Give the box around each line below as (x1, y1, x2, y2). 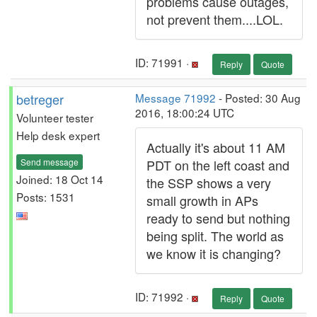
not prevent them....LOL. (146, 10, 283, 28)
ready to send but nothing (146, 209, 290, 227)
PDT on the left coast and (146, 156, 289, 174)
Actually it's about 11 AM (146, 138, 285, 156)
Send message (21, 155, 79, 168)
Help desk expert (16, 127, 100, 143)
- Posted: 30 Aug (216, 90, 301, 105)
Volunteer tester (16, 110, 93, 125)
